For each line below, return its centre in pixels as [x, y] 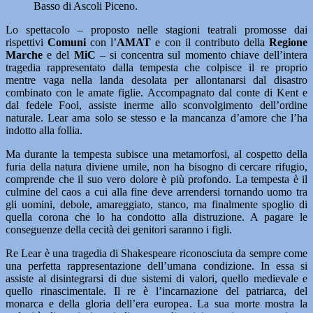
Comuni [69, 42]
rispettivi [27, 42]
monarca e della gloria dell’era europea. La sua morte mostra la [156, 304]
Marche [24, 55]
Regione [289, 42]
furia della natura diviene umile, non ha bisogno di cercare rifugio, [156, 167]
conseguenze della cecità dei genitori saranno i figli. [119, 230]
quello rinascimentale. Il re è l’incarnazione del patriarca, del [156, 291]
